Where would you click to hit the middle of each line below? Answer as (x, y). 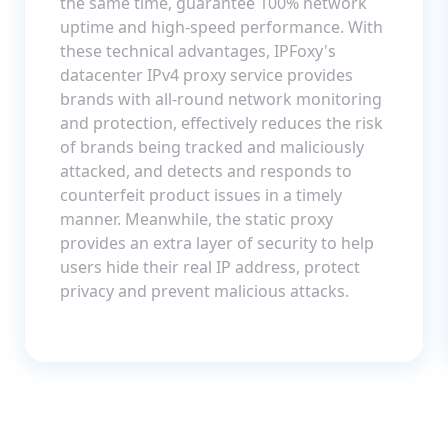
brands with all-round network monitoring (221, 98)
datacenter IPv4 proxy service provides (206, 74)
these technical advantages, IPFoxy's (198, 50)
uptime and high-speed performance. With (221, 26)
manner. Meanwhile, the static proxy (196, 218)
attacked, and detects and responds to (206, 170)
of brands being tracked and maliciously (212, 146)
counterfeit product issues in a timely (201, 194)
